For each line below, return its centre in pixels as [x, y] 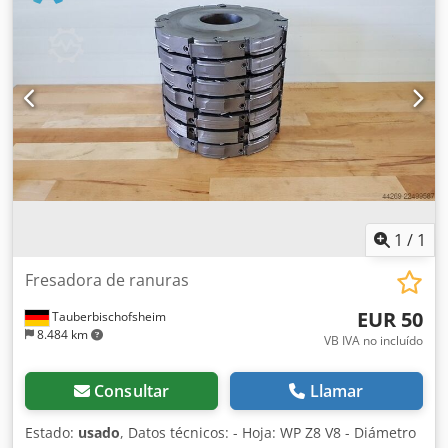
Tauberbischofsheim [107, 316]
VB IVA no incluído [373, 340]
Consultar [131, 390]
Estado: [51, 432]
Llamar [336, 390]
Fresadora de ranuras [107, 279]
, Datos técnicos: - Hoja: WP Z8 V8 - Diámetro [268, 432]
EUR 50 [390, 319]
